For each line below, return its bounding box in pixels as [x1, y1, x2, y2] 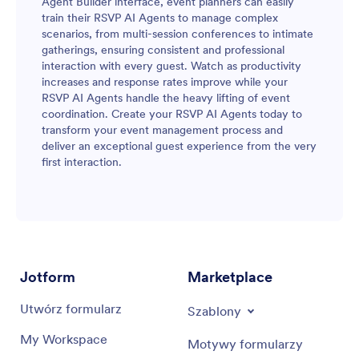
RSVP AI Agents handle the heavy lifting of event [42, 90, 290, 105]
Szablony [188, 302, 241, 319]
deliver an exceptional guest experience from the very [42, 138, 317, 153]
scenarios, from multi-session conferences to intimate [42, 26, 313, 41]
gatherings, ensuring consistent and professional [42, 42, 284, 57]
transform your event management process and [42, 122, 283, 137]
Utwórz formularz [20, 300, 122, 317]
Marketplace [188, 267, 272, 286]
